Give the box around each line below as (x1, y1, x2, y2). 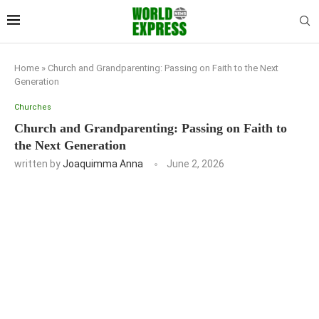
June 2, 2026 (167, 157, 224, 169)
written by (14, 157, 63, 169)
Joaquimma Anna (63, 157, 143, 169)
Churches (14, 102, 51, 112)
